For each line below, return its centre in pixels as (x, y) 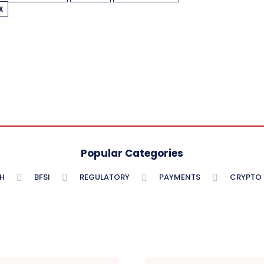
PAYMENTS (180, 177)
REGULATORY (105, 177)
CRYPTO (246, 177)
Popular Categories (132, 154)
